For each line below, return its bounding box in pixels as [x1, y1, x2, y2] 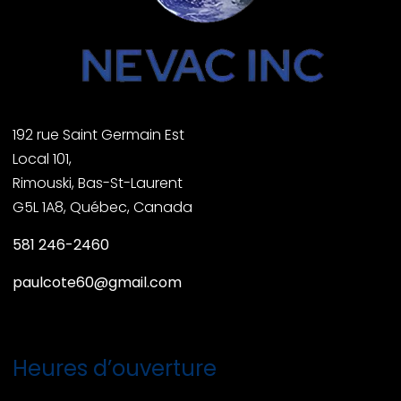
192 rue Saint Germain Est [13, 124, 184, 145]
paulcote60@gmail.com [13, 271, 182, 293]
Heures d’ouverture [13, 353, 217, 383]
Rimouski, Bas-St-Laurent [13, 172, 183, 193]
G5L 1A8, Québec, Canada [13, 196, 196, 218]
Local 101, [13, 148, 72, 169]
